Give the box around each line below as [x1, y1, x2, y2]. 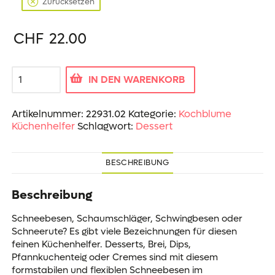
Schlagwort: [77, 119, 136, 133]
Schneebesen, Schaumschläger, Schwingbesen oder [11, 212, 242, 225]
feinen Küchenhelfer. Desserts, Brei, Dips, [11, 238, 191, 250]
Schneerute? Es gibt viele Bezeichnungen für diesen [11, 225, 237, 238]
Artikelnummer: [11, 107, 86, 120]
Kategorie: [128, 107, 179, 120]
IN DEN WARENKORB [88, 72, 185, 86]
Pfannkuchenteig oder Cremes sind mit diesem [11, 250, 218, 263]
